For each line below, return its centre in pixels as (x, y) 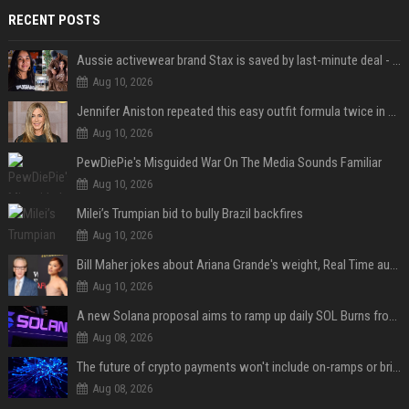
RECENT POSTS (54, 20)
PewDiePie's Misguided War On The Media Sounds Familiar (229, 162)
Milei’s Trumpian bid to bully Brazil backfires (189, 213)
